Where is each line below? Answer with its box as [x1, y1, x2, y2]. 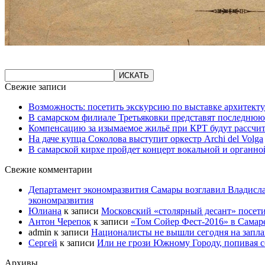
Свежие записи [5, 81, 66, 92]
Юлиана [28, 205, 62, 216]
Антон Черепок [28, 216, 91, 227]
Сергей [28, 237, 57, 248]
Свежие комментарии [5, 164, 92, 174]
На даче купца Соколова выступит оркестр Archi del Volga [28, 133, 263, 144]
